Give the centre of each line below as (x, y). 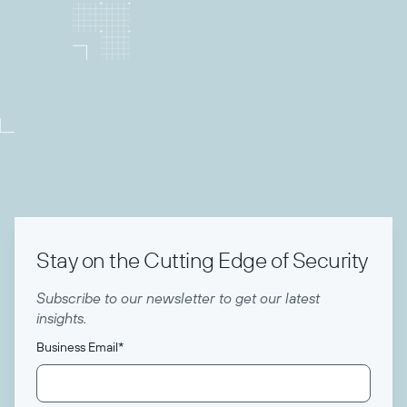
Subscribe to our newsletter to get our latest (178, 298)
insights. (61, 318)
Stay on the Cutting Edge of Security (202, 260)
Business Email (77, 347)
